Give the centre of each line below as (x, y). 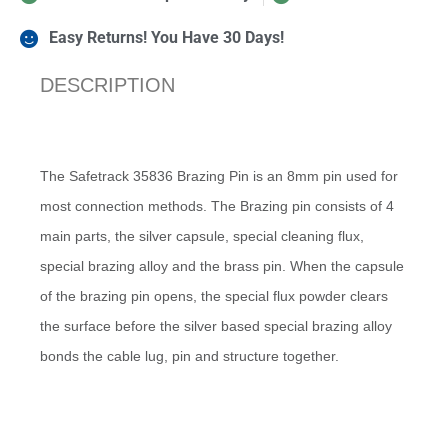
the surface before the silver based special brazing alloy (216, 326)
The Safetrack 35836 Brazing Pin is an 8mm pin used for (219, 176)
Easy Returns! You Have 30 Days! (166, 38)
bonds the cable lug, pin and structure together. (190, 356)
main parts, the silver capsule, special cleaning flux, (202, 236)
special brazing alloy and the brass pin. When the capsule (222, 266)
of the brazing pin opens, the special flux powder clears (214, 296)
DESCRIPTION (108, 85)
